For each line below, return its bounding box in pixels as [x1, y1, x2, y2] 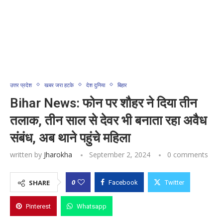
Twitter [165, 178, 184, 186]
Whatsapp [77, 202, 107, 210]
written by [10, 149, 44, 159]
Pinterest [26, 202, 51, 210]
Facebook [109, 178, 138, 186]
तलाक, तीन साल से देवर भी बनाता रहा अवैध [10, 112, 207, 128]
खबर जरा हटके [44, 81, 74, 89]
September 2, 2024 [89, 149, 150, 159]
